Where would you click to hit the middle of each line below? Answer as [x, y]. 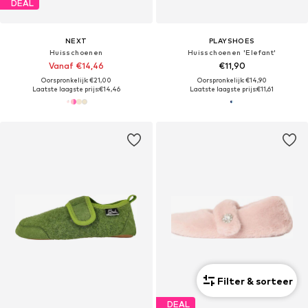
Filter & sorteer [255, 280]
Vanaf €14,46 [76, 66]
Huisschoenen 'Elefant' [232, 53]
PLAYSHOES [232, 41]
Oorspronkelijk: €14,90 [232, 80]
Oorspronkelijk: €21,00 [76, 80]
